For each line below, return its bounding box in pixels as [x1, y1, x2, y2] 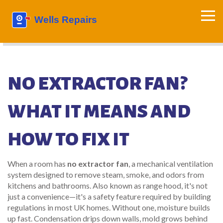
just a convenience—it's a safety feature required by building [7, 192, 211, 201]
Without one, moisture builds [111, 203, 210, 212]
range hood [143, 181, 181, 190]
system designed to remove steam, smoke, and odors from [7, 170, 204, 179]
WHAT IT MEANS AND [7, 102, 191, 121]
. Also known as [90, 181, 143, 190]
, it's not [181, 181, 208, 190]
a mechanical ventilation [131, 159, 213, 168]
